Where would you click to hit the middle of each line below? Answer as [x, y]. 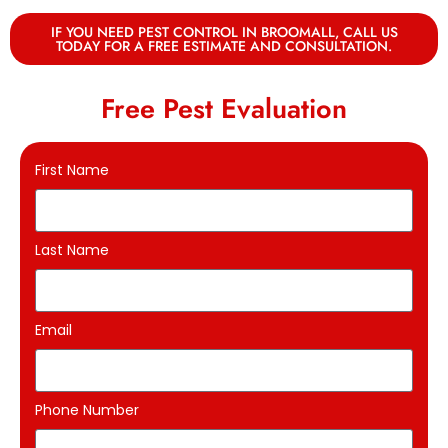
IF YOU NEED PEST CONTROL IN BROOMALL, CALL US [224, 31]
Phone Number [87, 409]
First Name [72, 169]
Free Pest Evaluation [224, 108]
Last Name [72, 249]
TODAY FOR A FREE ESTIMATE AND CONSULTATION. [224, 45]
